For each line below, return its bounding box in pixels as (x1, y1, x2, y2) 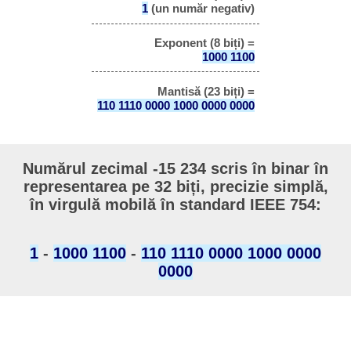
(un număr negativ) (147, 2, 255, 16)
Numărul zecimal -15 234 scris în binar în (23, 160, 328, 178)
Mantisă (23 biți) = (157, 84, 255, 98)
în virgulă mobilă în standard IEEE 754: (30, 196, 321, 214)
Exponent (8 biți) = (154, 36, 255, 50)
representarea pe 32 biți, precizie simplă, (23, 178, 328, 196)
